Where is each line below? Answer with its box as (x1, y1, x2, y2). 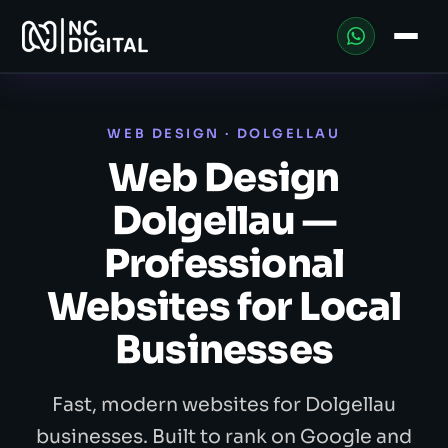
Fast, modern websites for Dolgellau (52, 391, 396, 417)
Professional (103, 239, 345, 288)
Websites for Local (46, 282, 402, 331)
